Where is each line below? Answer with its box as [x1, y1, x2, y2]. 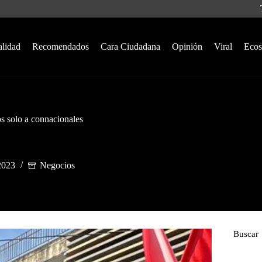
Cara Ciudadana [100, 42, 160, 51]
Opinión [171, 42, 202, 51]
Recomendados [32, 42, 89, 51]
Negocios [39, 160, 75, 171]
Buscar [233, 229, 258, 239]
